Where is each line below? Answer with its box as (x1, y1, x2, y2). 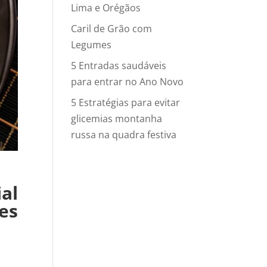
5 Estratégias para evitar (71, 96, 181, 109)
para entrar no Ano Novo (71, 75, 184, 88)
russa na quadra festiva (71, 128, 177, 141)
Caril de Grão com (71, 22, 153, 35)
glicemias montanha (71, 112, 163, 125)
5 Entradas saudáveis (71, 59, 167, 72)
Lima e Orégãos (71, 1, 141, 14)
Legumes (71, 38, 112, 51)
